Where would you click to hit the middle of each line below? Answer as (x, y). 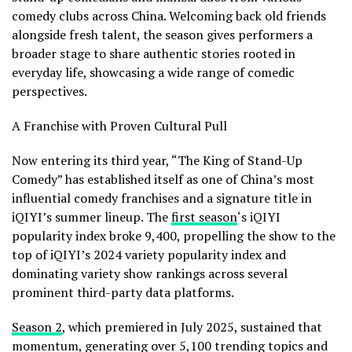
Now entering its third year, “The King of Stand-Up (157, 161)
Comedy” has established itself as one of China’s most (163, 180)
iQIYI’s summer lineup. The (92, 217)
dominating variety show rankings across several (150, 274)
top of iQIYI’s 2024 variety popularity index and (149, 255)
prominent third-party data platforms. (123, 293)
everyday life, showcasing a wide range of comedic (153, 73)
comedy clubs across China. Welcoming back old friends (169, 16)
